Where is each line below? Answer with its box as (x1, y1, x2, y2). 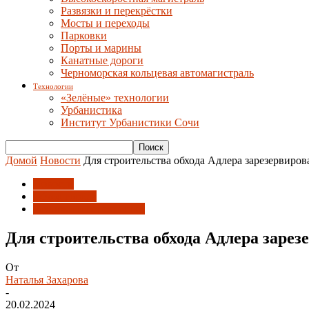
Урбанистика (61, 104, 122, 116)
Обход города (33, 190, 97, 202)
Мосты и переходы (61, 17, 150, 29)
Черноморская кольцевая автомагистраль (61, 67, 254, 79)
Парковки (61, 30, 107, 41)
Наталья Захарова (6, 273, 88, 286)
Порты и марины (61, 42, 141, 54)
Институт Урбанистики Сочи (61, 117, 199, 128)
